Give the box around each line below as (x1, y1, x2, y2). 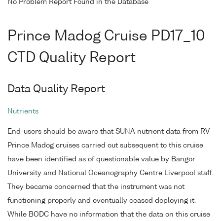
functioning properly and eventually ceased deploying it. (7, 197, 196, 205)
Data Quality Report (7, 84, 105, 95)
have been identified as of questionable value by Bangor (7, 156, 195, 163)
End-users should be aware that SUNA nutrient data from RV (7, 128, 210, 136)
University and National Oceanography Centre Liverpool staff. (7, 170, 213, 177)
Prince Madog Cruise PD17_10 (7, 29, 205, 43)
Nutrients (7, 108, 38, 115)
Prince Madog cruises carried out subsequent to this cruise (7, 142, 203, 149)
